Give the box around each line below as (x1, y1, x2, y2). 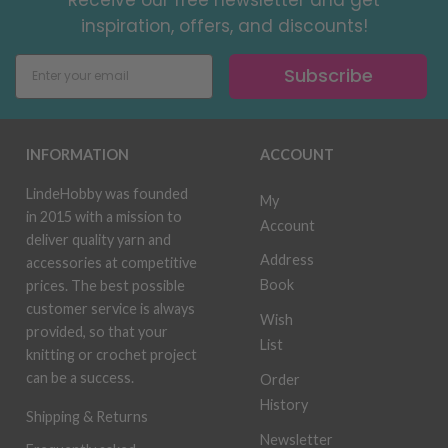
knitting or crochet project (26, 345, 197, 363)
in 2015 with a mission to (26, 207, 182, 225)
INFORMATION (26, 145, 129, 163)
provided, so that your (26, 322, 168, 340)
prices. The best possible (26, 276, 185, 294)
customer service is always (26, 299, 195, 317)
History (260, 395, 308, 413)
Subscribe (283, 63, 373, 89)
